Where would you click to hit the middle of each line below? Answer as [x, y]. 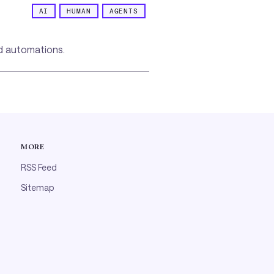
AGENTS [124, 11]
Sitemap [37, 188]
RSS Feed [39, 167]
